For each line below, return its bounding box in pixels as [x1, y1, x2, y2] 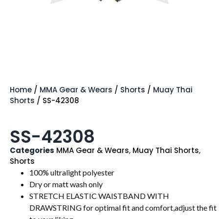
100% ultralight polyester [29, 168, 114, 177]
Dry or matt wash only [29, 179, 103, 189]
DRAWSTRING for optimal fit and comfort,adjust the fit [29, 203, 217, 213]
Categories [10, 145, 54, 156]
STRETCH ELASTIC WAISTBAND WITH [29, 191, 169, 201]
